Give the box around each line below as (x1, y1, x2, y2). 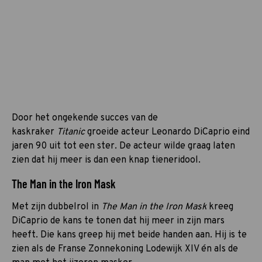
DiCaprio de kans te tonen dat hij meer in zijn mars (12, 215, 225, 227)
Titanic (57, 126, 87, 138)
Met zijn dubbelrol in (12, 201, 101, 213)
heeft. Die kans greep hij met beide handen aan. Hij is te (12, 229, 247, 241)
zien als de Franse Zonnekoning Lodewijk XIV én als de (12, 243, 238, 255)
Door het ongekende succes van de (12, 112, 158, 124)
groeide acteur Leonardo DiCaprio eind (87, 126, 250, 138)
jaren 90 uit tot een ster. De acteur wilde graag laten (12, 140, 235, 152)
